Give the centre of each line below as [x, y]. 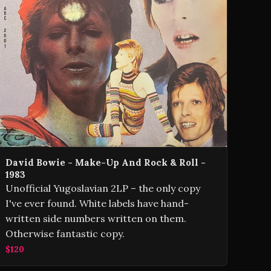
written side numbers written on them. [96, 219]
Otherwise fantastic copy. [65, 234]
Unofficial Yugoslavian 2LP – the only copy [103, 188]
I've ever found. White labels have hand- [97, 204]
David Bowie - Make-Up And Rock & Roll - [106, 163]
